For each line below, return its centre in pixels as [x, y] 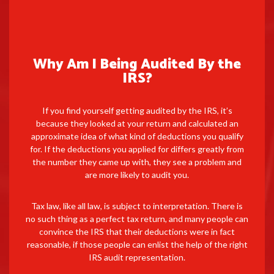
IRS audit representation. [137, 257]
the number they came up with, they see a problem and [137, 161]
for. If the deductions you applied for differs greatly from [137, 149]
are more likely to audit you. [137, 174]
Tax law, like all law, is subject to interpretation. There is [137, 206]
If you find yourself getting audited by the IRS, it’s [137, 110]
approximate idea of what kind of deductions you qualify [137, 136]
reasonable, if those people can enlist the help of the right [137, 244]
